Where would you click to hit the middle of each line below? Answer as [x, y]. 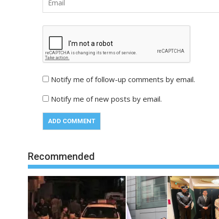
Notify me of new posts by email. [106, 99]
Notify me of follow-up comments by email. [123, 79]
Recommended [61, 156]
